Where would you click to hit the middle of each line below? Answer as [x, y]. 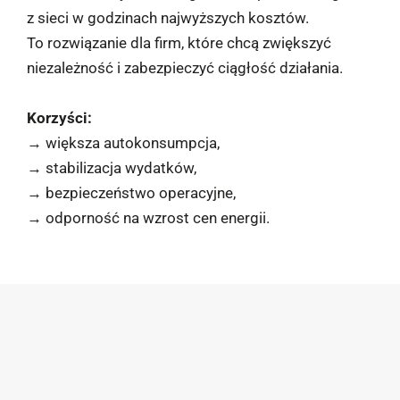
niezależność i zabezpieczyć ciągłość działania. [185, 67]
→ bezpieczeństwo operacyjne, [131, 192]
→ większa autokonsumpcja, [123, 142]
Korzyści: [59, 117]
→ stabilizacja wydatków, [112, 167]
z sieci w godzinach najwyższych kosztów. [168, 17]
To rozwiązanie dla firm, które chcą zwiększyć [179, 42]
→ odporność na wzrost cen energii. [148, 217]
